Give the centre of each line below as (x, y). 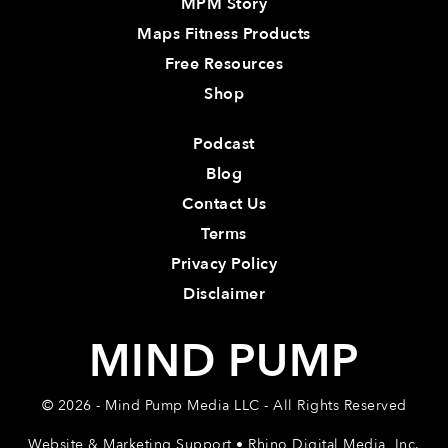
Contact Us (224, 204)
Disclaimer (224, 294)
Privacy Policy (224, 264)
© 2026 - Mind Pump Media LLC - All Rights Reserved (224, 406)
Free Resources (224, 64)
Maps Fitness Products (224, 34)
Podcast (224, 144)
